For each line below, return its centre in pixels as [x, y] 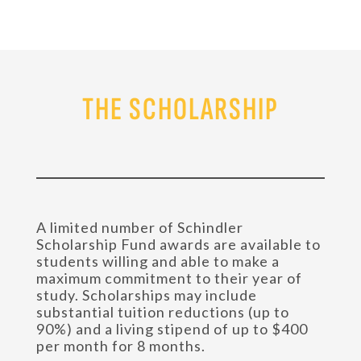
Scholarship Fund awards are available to [178, 244]
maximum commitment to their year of [169, 278]
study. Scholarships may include [146, 295]
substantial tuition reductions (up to [162, 312]
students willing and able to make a [158, 261]
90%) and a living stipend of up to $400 [172, 329]
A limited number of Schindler [139, 227]
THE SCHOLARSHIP [180, 110]
